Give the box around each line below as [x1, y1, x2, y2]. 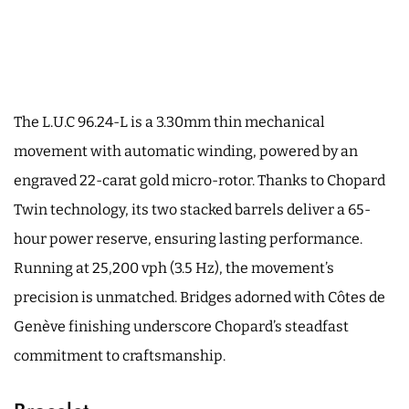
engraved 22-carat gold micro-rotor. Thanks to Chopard [14, 171, 385, 189]
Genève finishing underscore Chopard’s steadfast [14, 317, 349, 335]
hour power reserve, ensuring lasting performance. [14, 229, 362, 247]
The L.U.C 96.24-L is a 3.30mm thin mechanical [14, 112, 325, 131]
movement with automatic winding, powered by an [14, 142, 358, 160]
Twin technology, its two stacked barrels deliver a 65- [14, 200, 371, 218]
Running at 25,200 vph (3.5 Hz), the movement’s [14, 258, 334, 277]
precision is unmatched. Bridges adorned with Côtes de [14, 288, 385, 306]
